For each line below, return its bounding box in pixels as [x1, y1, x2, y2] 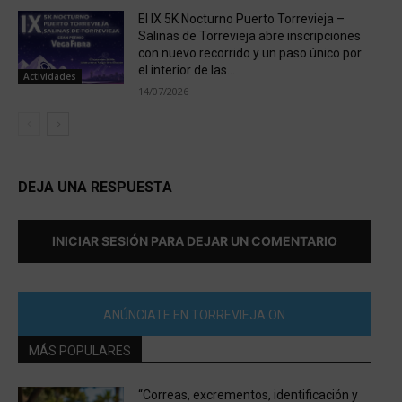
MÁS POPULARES [29, 343, 131, 358]
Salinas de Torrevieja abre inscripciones [137, 28, 361, 43]
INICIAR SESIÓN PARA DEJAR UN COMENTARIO [51, 232, 337, 249]
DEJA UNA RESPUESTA [18, 178, 172, 196]
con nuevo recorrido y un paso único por [137, 45, 362, 60]
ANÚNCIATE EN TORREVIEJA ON [103, 308, 285, 323]
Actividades [23, 70, 76, 83]
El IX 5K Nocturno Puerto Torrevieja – [137, 11, 345, 26]
